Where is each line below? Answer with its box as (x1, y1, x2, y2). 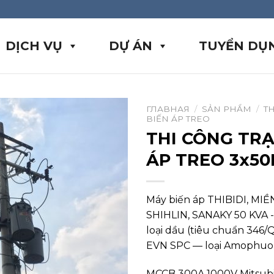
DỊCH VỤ (6, 39, 62, 53)
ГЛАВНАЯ (146, 104, 190, 114)
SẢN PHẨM (202, 104, 252, 114)
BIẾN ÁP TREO (146, 114, 210, 124)
